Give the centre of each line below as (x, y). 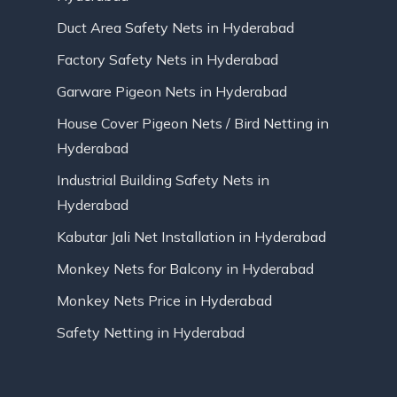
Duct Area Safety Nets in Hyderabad (175, 28)
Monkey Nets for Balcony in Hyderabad (185, 269)
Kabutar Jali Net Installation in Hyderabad (191, 237)
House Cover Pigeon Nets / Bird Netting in (193, 124)
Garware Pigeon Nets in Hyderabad (172, 92)
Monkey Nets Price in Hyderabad (164, 301)
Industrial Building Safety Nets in (163, 180)
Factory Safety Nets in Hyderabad (167, 60)
